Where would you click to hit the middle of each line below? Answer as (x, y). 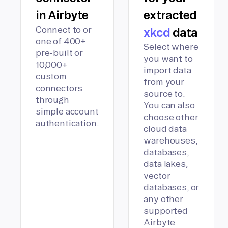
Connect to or (64, 30)
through (52, 100)
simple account (67, 111)
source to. (164, 94)
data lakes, (166, 164)
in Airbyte (62, 15)
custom (51, 76)
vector (157, 176)
